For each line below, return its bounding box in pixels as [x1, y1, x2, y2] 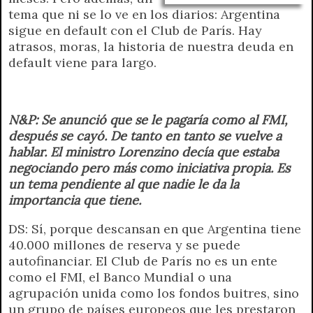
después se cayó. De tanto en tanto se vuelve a [8, 127, 282, 144]
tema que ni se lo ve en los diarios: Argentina [8, 6, 280, 22]
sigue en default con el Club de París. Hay [8, 22, 262, 38]
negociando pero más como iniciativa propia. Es [8, 159, 290, 176]
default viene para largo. [8, 54, 156, 71]
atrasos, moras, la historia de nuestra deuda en [8, 38, 293, 54]
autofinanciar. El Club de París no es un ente [8, 252, 277, 269]
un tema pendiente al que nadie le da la [8, 175, 239, 192]
